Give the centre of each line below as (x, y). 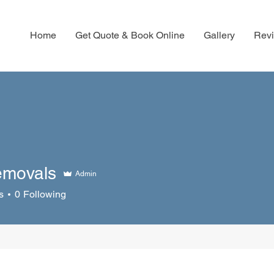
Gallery (219, 35)
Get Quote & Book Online (130, 35)
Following (45, 194)
